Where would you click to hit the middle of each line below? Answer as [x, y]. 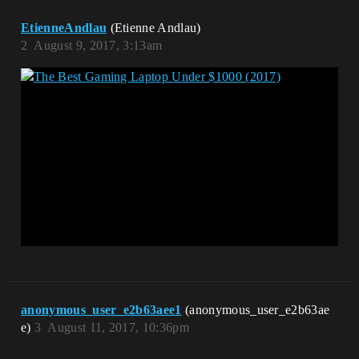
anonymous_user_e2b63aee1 [101, 309]
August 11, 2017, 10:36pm [118, 327]
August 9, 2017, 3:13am [98, 45]
